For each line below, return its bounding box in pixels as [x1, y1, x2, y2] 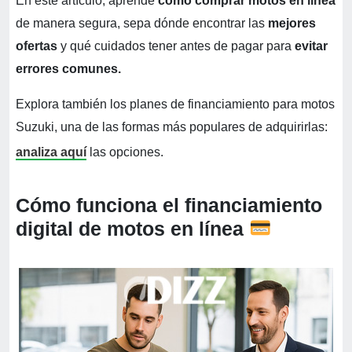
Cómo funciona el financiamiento [16, 194, 322, 216]
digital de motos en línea [16, 218, 249, 240]
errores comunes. [16, 62, 121, 75]
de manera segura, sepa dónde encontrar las [16, 16, 268, 30]
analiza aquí [16, 145, 86, 159]
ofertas [16, 39, 57, 53]
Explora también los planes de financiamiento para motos [16, 97, 335, 111]
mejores [268, 16, 316, 30]
